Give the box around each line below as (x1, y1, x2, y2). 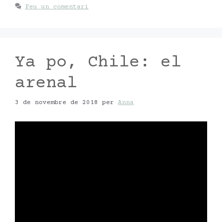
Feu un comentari (25, 3, 89, 10)
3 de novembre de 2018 (15, 99, 98, 107)
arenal (15, 73, 77, 93)
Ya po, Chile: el (15, 53, 181, 72)
